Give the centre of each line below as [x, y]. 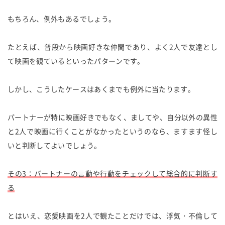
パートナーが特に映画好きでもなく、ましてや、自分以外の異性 [113, 117]
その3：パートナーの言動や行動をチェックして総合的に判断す [113, 173]
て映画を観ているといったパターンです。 [76, 61]
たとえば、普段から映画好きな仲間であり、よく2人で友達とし [113, 46]
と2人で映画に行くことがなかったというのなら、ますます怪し [113, 131]
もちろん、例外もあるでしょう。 [62, 18]
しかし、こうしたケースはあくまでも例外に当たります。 [101, 89]
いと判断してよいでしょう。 [54, 145]
